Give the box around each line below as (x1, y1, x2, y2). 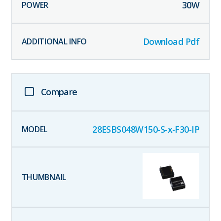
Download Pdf (143, 35, 200, 47)
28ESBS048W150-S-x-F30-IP (92, 123, 200, 135)
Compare (40, 85, 77, 98)
